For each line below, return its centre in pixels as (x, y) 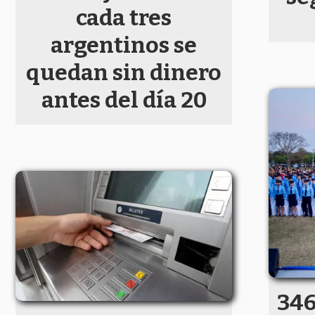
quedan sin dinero (124, 72)
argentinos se (124, 45)
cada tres (124, 17)
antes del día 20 (124, 99)
